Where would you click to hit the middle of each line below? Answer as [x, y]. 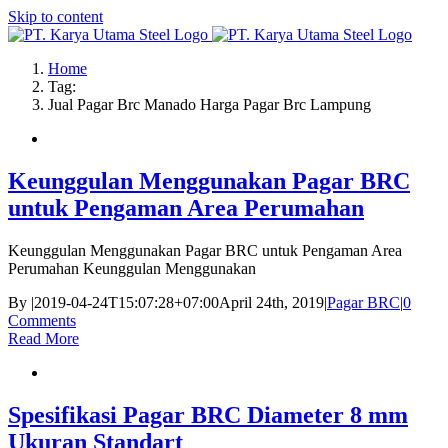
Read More [43, 338]
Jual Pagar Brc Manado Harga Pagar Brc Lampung [209, 104]
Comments [42, 320]
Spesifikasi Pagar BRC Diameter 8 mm [208, 414]
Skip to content [55, 16]
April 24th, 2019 [271, 302]
